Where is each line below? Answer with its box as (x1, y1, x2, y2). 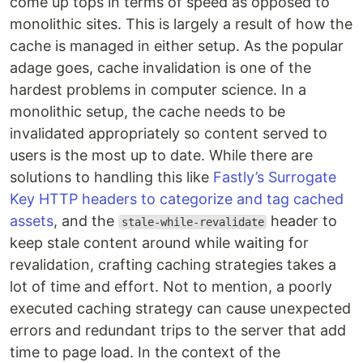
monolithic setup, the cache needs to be (10, 103, 285, 120)
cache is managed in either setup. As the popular (10, 37, 344, 54)
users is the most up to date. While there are (10, 147, 313, 164)
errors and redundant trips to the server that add (10, 322, 346, 339)
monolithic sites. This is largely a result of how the (10, 15, 352, 32)
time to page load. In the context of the (10, 344, 280, 361)
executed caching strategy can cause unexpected (10, 300, 351, 317)
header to (267, 212, 338, 229)
